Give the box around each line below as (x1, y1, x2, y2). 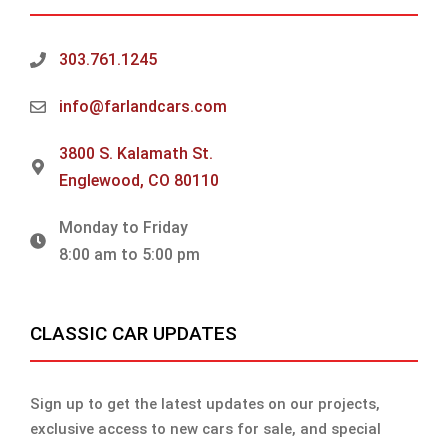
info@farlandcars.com (58, 97, 227, 117)
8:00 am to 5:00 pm (58, 245, 200, 265)
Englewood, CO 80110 (58, 171, 219, 191)
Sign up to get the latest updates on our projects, (30, 395, 380, 414)
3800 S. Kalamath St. (58, 144, 213, 164)
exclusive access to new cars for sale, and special (30, 420, 381, 439)
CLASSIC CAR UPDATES (30, 322, 237, 346)
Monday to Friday (58, 218, 188, 238)
